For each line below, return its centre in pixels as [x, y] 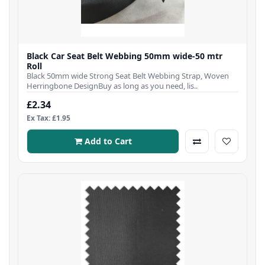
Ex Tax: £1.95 [49, 118]
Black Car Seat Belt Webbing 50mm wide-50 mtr [125, 56]
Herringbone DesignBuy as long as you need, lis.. [112, 86]
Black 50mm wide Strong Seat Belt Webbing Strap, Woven [128, 76]
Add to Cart [108, 141]
